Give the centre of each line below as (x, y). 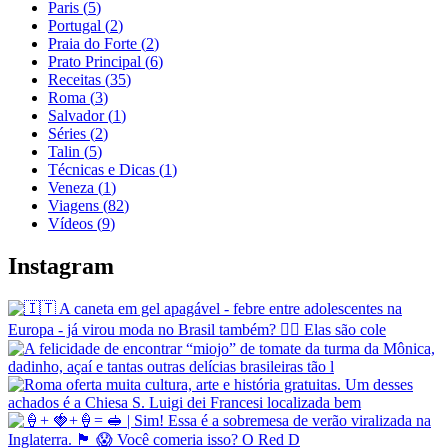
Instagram (61, 265)
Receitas (74, 79)
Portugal (74, 25)
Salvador (76, 115)
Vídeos (70, 223)
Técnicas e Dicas (101, 169)
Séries (67, 133)
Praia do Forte (92, 43)
